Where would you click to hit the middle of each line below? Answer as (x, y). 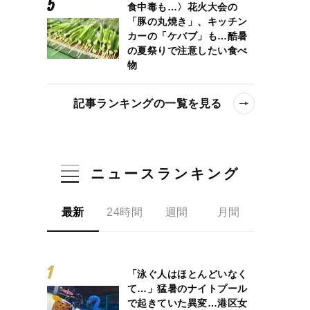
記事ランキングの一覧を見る (148, 103)
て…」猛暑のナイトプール (187, 288)
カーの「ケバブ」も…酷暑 (187, 36)
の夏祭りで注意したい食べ (187, 50)
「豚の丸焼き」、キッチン (187, 21)
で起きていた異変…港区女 (187, 303)
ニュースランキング (166, 173)
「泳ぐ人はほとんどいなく (187, 274)
